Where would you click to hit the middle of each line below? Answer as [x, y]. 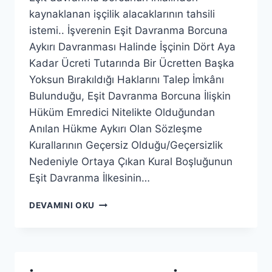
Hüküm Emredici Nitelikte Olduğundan [122, 112]
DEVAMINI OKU [62, 205]
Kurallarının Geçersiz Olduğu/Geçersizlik [126, 145]
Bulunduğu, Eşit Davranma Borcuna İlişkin [130, 96]
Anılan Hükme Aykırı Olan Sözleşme [116, 129]
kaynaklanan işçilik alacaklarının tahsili [122, 14]
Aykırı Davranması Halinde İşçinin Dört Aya [132, 47]
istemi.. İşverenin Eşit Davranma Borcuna [128, 30]
